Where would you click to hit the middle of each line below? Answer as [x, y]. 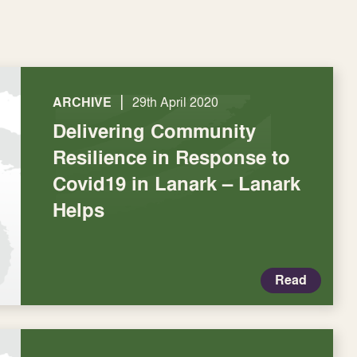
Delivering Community [154, 131]
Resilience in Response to [171, 157]
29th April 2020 [175, 102]
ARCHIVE [82, 102]
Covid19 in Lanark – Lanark [177, 183]
